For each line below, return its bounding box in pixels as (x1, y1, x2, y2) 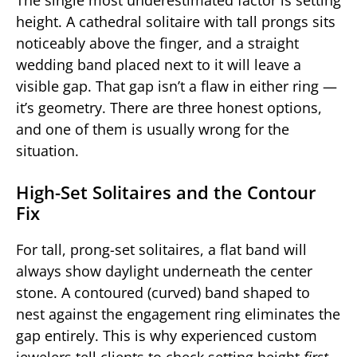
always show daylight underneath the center (16, 261, 312, 280)
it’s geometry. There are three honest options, (16, 97, 322, 117)
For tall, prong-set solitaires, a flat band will (16, 239, 307, 259)
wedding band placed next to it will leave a (16, 54, 301, 74)
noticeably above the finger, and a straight (16, 33, 299, 53)
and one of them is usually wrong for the (16, 119, 289, 139)
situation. (16, 140, 79, 160)
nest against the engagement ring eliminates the (16, 304, 340, 324)
